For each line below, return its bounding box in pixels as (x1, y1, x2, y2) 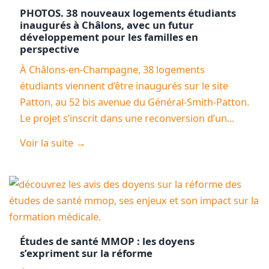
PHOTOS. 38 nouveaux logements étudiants (19, 5, 236, 20)
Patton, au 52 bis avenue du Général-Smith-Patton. (19, 94, 249, 109)
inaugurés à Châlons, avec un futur (19, 17, 194, 32)
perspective (19, 41, 79, 56)
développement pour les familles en (19, 29, 198, 44)
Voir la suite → (19, 136, 86, 150)
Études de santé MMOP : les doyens (19, 234, 195, 249)
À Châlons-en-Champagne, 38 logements (19, 62, 205, 76)
